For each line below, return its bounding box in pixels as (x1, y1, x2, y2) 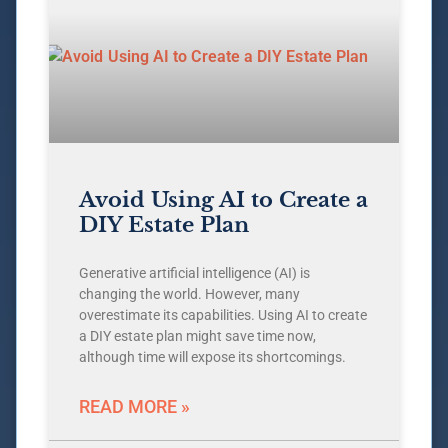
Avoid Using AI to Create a (79, 187, 368, 214)
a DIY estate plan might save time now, (79, 328, 316, 345)
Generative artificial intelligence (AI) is (79, 265, 310, 282)
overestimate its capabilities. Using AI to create (79, 307, 367, 324)
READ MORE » (79, 396, 190, 418)
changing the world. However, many (79, 286, 300, 303)
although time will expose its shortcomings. (79, 349, 346, 366)
